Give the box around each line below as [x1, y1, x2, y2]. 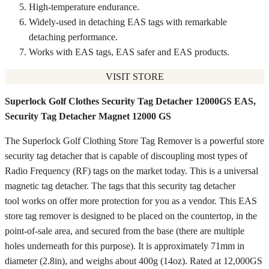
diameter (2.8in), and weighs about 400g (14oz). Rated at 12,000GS [5, 255, 262, 266]
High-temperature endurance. [29, 1, 139, 12]
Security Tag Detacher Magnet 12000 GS [5, 110, 171, 121]
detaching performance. [29, 31, 118, 42]
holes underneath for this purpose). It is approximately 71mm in [5, 240, 244, 251]
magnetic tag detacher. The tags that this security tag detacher [5, 180, 235, 191]
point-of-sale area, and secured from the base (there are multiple [5, 225, 244, 236]
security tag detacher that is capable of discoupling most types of [5, 150, 247, 161]
